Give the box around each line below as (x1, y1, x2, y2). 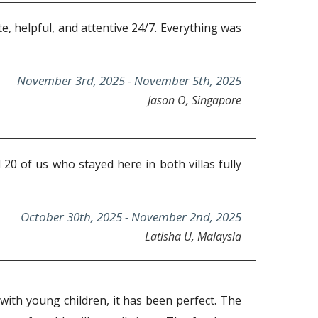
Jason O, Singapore (148, 92, 241, 109)
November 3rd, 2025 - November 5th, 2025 (17, 72, 241, 89)
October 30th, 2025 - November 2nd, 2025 (21, 209, 241, 226)
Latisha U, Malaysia (145, 229, 241, 245)
